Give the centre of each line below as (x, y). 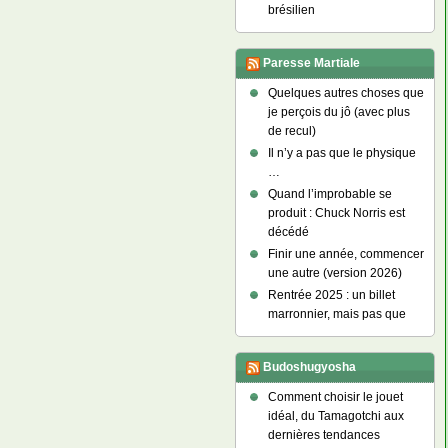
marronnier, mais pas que (336, 314)
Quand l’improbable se (329, 194)
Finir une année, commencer (345, 254)
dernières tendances (323, 435)
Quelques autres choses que (345, 93)
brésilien (291, 10)
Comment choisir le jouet (335, 397)
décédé (288, 232)
